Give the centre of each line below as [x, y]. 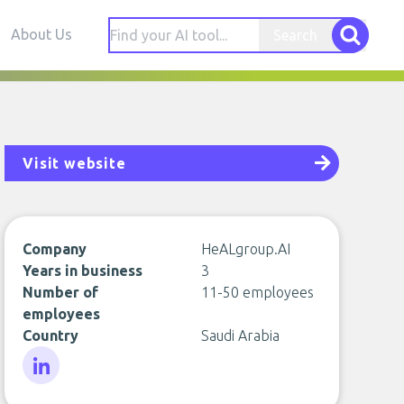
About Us [41, 34]
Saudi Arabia [240, 335]
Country [51, 335]
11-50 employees [257, 292]
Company [55, 249]
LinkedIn [49, 394]
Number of [61, 292]
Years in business [83, 271]
